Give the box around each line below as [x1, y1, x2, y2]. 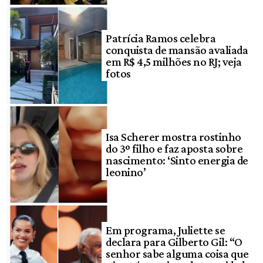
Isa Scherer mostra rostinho [106, 130, 241, 144]
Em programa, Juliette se [106, 224, 225, 237]
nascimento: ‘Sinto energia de [106, 154, 248, 167]
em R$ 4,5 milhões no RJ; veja [106, 55, 242, 68]
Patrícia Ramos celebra [106, 31, 216, 45]
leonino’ [106, 166, 146, 179]
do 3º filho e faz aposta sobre [106, 142, 243, 156]
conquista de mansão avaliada [106, 43, 248, 56]
